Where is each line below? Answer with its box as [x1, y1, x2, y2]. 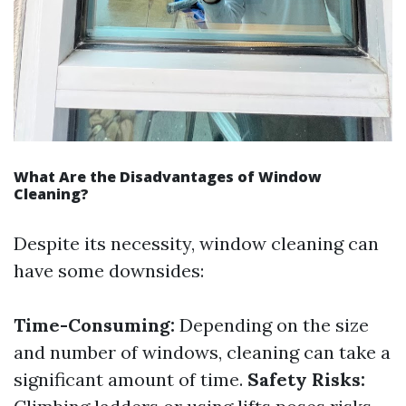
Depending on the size [175, 314, 369, 337]
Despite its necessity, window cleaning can [14, 232, 379, 256]
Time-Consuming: [14, 314, 175, 337]
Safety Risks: [247, 368, 365, 391]
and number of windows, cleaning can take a [14, 341, 391, 364]
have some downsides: [14, 259, 204, 283]
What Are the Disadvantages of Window [14, 167, 322, 188]
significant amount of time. [14, 368, 247, 391]
